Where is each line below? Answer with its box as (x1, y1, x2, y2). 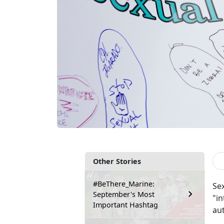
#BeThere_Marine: (93, 178, 154, 188)
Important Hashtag (93, 199, 158, 209)
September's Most (93, 189, 154, 199)
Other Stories (93, 156, 141, 166)
